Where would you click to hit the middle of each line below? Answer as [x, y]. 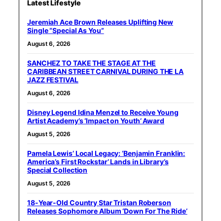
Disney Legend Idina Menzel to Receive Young [103, 112]
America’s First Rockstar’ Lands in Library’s [98, 161]
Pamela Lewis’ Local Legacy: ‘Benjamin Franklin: [106, 153]
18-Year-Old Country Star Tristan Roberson [99, 202]
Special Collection [57, 170]
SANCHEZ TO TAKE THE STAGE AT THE [92, 63]
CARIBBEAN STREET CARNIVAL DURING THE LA [106, 71]
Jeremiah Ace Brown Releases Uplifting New [100, 22]
